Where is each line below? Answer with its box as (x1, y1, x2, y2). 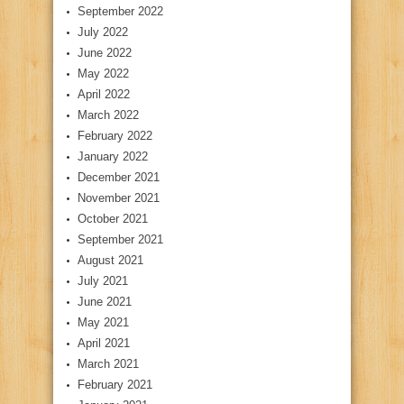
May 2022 (78, 67, 129, 81)
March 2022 (78, 108, 139, 123)
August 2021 (78, 253, 143, 268)
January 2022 (78, 150, 148, 164)
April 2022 (78, 87, 130, 102)
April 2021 (78, 336, 130, 351)
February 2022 (78, 129, 152, 143)
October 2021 (78, 212, 148, 226)
